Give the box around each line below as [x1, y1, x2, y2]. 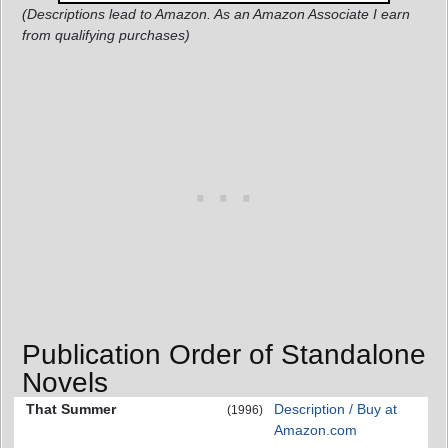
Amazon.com [274, 422, 357, 438]
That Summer [26, 401, 116, 417]
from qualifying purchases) [22, 27, 190, 43]
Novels [22, 367, 108, 398]
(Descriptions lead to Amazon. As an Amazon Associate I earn [22, 6, 410, 22]
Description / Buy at [274, 401, 397, 417]
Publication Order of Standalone [22, 339, 426, 370]
